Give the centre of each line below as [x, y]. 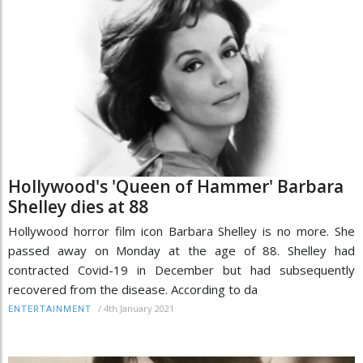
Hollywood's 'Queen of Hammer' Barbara [176, 187]
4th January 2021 [139, 309]
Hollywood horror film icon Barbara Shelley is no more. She [181, 231]
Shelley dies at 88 [78, 207]
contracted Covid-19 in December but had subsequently [181, 270]
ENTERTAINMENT [50, 310]
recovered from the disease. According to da [133, 290]
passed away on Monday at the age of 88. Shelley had [181, 251]
